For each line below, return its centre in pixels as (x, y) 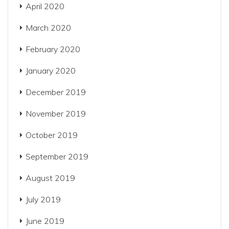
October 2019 (52, 135)
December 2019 (56, 92)
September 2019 (57, 156)
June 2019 (45, 221)
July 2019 (43, 199)
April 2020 (45, 6)
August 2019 (50, 178)
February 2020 (53, 49)
